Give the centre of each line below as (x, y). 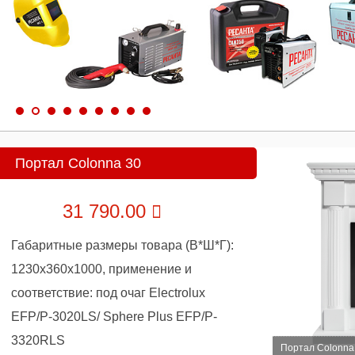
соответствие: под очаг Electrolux (108, 293)
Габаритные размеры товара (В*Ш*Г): (122, 245)
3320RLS (38, 340)
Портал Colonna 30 (78, 163)
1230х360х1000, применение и (101, 269)
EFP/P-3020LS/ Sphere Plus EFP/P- (114, 317)
